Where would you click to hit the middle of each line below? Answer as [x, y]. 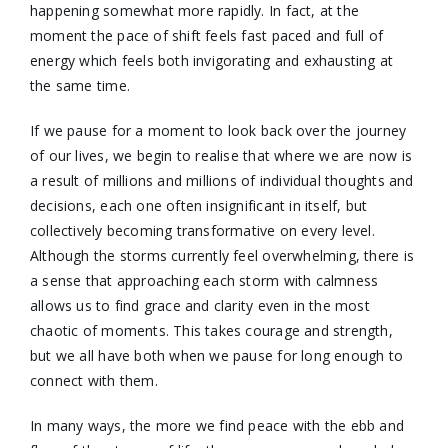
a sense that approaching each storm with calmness [204, 280]
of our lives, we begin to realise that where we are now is [221, 155]
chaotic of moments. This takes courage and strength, [211, 330]
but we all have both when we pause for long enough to [216, 355]
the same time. [79, 85]
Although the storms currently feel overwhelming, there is [221, 255]
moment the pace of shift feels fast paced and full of [206, 35]
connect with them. [93, 380]
